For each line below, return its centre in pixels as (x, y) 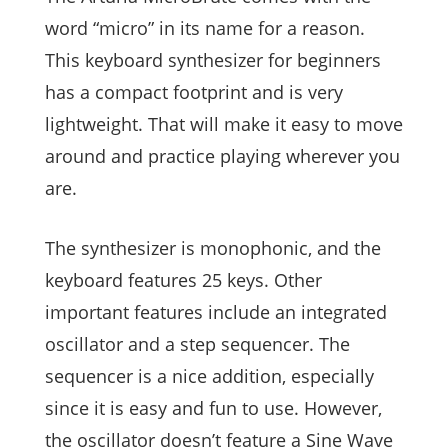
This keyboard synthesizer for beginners (213, 59)
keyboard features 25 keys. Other (183, 279)
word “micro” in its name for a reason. (205, 27)
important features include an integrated (216, 311)
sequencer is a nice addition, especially (209, 375)
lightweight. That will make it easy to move (224, 123)
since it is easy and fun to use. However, (213, 407)
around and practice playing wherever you (222, 155)
